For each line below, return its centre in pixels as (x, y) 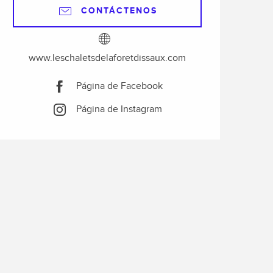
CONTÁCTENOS (119, 11)
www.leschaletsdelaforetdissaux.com (107, 58)
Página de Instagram (119, 110)
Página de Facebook (119, 87)
